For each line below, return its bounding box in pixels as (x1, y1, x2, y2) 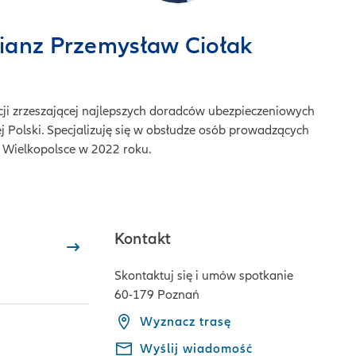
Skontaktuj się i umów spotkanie (114, 268, 293, 284)
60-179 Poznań (114, 287, 199, 303)
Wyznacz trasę (140, 314, 231, 330)
